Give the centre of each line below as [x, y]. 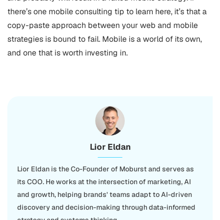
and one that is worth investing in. [68, 53]
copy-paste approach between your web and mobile [103, 25]
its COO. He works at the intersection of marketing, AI [104, 182]
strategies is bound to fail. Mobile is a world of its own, [105, 39]
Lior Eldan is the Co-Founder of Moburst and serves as [106, 169]
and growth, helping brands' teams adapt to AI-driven [105, 194]
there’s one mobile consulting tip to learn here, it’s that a [107, 12]
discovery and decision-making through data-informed [106, 207]
